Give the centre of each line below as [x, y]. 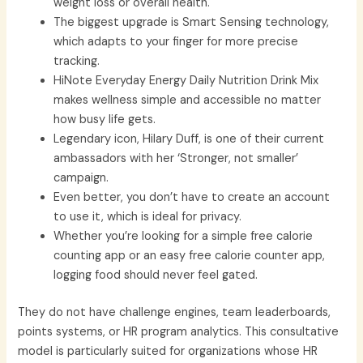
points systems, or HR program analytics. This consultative [179, 331]
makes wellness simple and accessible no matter [188, 100]
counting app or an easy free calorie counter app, [190, 255]
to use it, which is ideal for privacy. [148, 216]
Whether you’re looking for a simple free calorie [184, 236]
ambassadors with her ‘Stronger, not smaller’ [176, 158]
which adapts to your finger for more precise [176, 41]
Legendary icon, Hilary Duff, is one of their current [189, 139]
